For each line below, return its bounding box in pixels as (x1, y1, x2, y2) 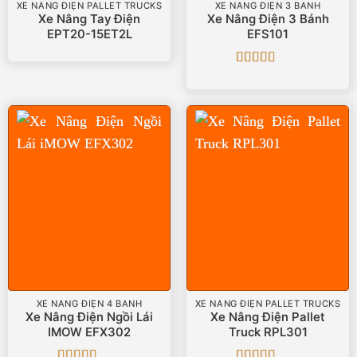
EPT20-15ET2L (46, 26, 132, 41)
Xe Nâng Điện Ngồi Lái (25, 309, 153, 324)
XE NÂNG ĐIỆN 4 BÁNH (36, 298, 143, 310)
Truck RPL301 (228, 324, 308, 339)
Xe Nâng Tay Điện (38, 11, 140, 26)
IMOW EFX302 (48, 324, 131, 339)
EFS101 (247, 26, 288, 41)
